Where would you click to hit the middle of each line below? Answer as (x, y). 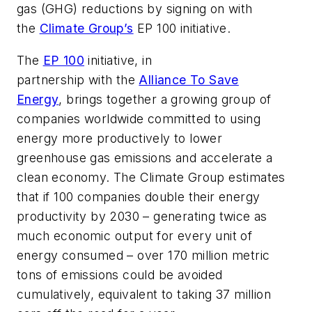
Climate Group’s (86, 29)
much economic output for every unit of (135, 235)
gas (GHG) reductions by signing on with (135, 9)
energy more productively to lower (120, 138)
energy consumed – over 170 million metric (143, 255)
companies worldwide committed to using (139, 118)
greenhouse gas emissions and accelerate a (145, 157)
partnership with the (78, 79)
